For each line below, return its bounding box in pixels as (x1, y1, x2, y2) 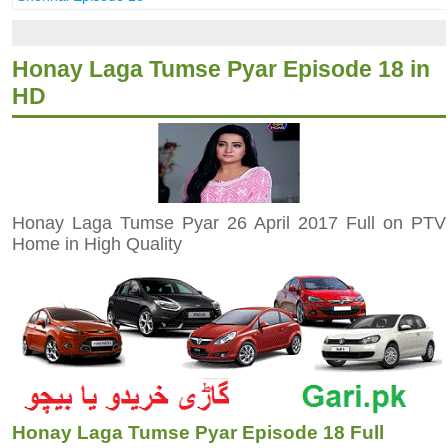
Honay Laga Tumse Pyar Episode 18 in (11, 55, 430, 82)
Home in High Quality (11, 233, 182, 254)
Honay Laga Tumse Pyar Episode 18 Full (11, 422, 384, 444)
